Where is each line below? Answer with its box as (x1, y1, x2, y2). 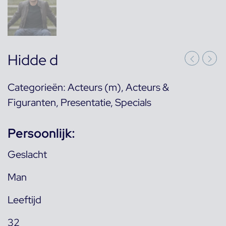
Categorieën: (8, 81, 68, 94)
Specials (115, 96, 151, 109)
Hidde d (8, 50, 58, 70)
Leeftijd (8, 193, 41, 207)
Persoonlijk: (8, 126, 75, 142)
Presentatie (61, 96, 110, 109)
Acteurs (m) (68, 81, 121, 94)
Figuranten (8, 96, 56, 109)
